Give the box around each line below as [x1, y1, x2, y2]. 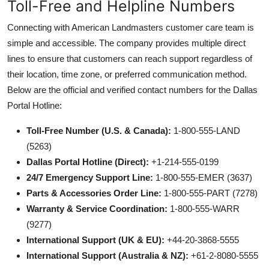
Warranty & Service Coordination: [26, 203, 168, 214]
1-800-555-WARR [168, 203, 240, 214]
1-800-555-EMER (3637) [153, 172, 252, 183]
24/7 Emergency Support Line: [26, 172, 153, 183]
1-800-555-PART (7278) [162, 187, 258, 198]
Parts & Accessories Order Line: [26, 187, 162, 198]
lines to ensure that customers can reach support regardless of [7, 53, 252, 64]
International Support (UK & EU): [26, 234, 165, 245]
